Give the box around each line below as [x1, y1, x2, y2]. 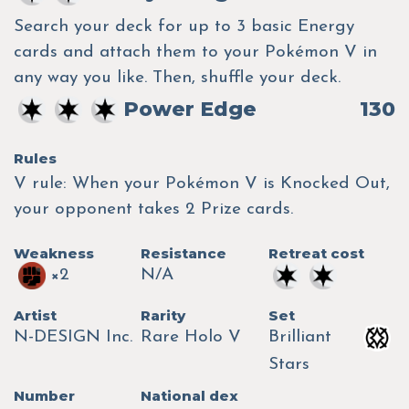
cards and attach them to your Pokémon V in [14, 43, 377, 61]
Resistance [141, 244, 227, 262]
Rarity [141, 306, 186, 324]
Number [14, 386, 75, 404]
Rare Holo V [141, 328, 242, 346]
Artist [14, 306, 57, 324]
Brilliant [267, 328, 331, 346]
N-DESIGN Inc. [14, 328, 132, 346]
